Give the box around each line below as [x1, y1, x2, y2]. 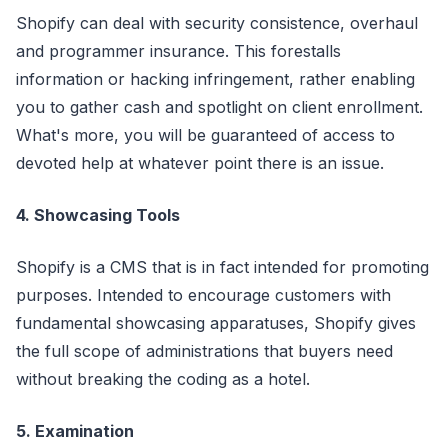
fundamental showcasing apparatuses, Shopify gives [16, 313, 416, 333]
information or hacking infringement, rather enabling [16, 69, 415, 89]
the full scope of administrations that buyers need [16, 341, 393, 361]
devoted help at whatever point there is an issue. [16, 153, 384, 173]
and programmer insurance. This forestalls [16, 41, 341, 61]
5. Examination [16, 421, 134, 441]
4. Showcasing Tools [16, 205, 180, 225]
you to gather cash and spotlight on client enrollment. [16, 97, 423, 117]
